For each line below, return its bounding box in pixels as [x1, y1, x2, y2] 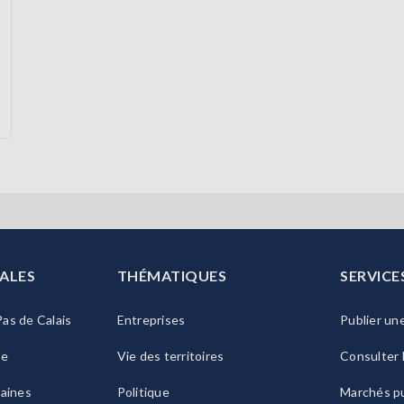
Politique [116, 384, 170, 400]
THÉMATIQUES [116, 267, 226, 285]
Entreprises [116, 312, 186, 328]
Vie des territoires [116, 348, 225, 364]
